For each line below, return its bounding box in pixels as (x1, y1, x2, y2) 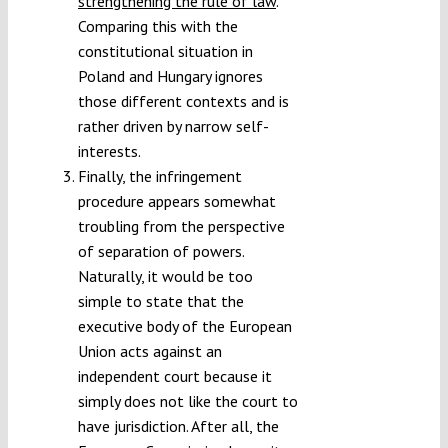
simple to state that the (77, 291, 244, 312)
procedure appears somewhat (77, 191, 276, 212)
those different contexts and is (77, 91, 289, 112)
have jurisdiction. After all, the (77, 416, 279, 437)
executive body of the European (77, 316, 292, 337)
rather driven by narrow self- (77, 116, 269, 137)
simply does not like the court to (77, 391, 298, 412)
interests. (77, 141, 141, 162)
